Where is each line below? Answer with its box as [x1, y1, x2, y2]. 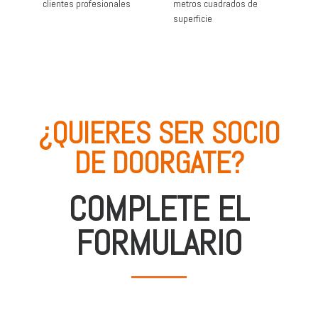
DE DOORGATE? [74, 144, 244, 182]
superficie [173, 12, 212, 26]
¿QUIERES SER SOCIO [38, 114, 280, 153]
